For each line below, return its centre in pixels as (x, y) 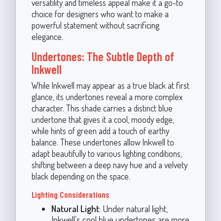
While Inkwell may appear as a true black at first (110, 85)
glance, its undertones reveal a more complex (107, 96)
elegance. (47, 36)
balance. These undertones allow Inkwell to (103, 142)
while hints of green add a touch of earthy (100, 130)
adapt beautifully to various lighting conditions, (107, 153)
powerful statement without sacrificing (95, 25)
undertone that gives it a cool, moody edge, (103, 119)
